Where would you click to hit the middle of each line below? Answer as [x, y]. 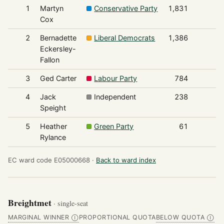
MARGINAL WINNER [39, 217]
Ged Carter [58, 78]
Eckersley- [58, 48]
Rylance [53, 137]
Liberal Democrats [125, 37]
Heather [53, 126]
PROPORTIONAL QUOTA [117, 217]
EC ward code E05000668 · [51, 160]
